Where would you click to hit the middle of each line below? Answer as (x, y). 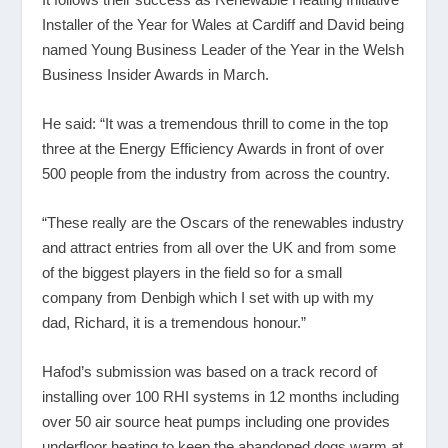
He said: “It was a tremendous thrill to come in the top (215, 123)
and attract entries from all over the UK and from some (219, 247)
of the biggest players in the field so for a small (192, 272)
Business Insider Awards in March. (156, 74)
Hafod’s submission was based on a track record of (210, 371)
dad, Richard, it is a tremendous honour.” (174, 322)
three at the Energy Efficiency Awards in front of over (213, 148)
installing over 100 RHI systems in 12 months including (221, 396)
